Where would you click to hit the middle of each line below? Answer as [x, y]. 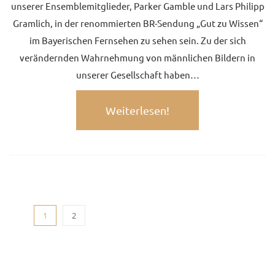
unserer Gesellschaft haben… [137, 75]
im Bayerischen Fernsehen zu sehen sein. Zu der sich [137, 40]
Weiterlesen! [137, 110]
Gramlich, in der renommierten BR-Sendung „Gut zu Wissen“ [137, 23]
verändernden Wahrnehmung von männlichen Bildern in [137, 57]
